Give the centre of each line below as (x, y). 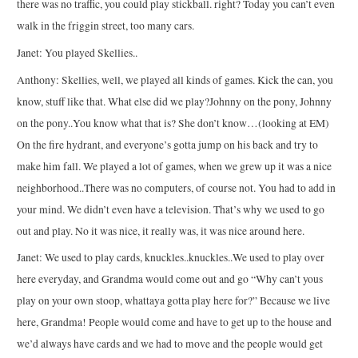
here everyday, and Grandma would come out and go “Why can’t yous (170, 279)
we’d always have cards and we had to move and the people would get (170, 344)
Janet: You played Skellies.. (78, 52)
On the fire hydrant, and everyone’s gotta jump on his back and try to (168, 144)
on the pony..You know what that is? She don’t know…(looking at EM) (173, 123)
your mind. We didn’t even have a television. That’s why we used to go (171, 209)
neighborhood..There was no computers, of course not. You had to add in (177, 187)
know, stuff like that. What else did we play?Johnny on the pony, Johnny (175, 101)
